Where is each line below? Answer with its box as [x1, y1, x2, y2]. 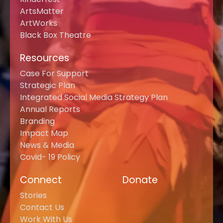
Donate [122, 173, 158, 187]
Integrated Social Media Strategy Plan [20, 92, 168, 104]
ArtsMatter [20, 5, 64, 17]
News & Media [20, 139, 74, 151]
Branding [20, 115, 55, 127]
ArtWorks [20, 17, 57, 29]
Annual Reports [20, 104, 80, 115]
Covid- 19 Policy [20, 151, 80, 163]
